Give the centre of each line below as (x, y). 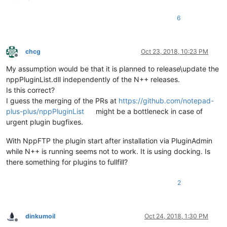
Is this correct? (30, 90)
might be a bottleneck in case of (148, 111)
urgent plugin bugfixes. (45, 122)
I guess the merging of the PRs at (62, 101)
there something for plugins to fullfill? (67, 162)
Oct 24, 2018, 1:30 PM (176, 216)
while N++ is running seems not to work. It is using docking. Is (108, 152)
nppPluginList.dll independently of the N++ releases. (93, 80)
